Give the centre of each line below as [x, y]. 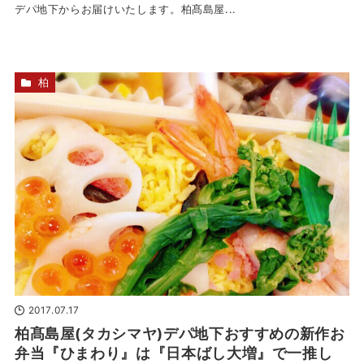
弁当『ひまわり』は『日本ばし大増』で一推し [173, 353]
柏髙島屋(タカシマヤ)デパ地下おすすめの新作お [180, 333]
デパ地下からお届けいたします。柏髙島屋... [126, 10]
